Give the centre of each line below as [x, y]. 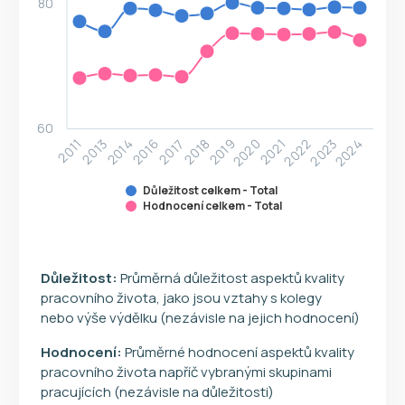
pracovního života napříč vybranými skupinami [186, 372]
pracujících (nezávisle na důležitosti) [157, 391]
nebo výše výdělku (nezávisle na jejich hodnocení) [200, 317]
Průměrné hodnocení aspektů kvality [238, 352]
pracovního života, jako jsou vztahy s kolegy [181, 297]
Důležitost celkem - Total [210, 190]
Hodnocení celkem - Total [212, 205]
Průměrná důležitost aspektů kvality [231, 278]
